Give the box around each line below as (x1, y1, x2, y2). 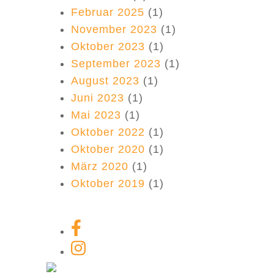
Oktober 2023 (71, 40, 145, 53)
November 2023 (71, 23, 157, 35)
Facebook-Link (70, 221, 150, 234)
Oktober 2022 (71, 126, 145, 138)
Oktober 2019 (71, 177, 145, 190)
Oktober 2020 (71, 143, 145, 155)
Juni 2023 (71, 92, 124, 104)
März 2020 (71, 160, 128, 172)
